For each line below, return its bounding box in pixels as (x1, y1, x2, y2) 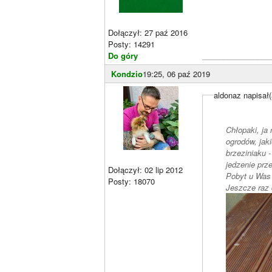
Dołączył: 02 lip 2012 (108, 163, 183, 175)
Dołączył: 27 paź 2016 (108, 26, 188, 38)
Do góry (108, 49, 138, 61)
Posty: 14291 (108, 38, 155, 50)
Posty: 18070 (108, 175, 155, 187)
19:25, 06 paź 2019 (143, 67, 210, 80)
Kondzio (111, 67, 143, 80)
